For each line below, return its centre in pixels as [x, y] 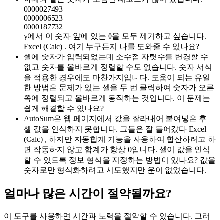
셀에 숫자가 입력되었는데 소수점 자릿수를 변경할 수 [116, 57]
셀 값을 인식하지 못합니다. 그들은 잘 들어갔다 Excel [115, 129]
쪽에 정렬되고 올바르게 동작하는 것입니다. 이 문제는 [117, 98]
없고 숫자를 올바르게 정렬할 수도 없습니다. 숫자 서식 [118, 67]
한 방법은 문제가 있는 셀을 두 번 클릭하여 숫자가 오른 [119, 88]
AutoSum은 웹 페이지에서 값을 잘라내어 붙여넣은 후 [115, 119]
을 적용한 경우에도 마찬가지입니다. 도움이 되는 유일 [117, 78]
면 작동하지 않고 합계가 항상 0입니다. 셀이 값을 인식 [117, 150]
